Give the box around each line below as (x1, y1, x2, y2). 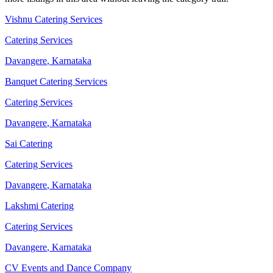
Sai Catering (5, 138, 52, 149)
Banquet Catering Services (5, 76, 107, 87)
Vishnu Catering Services (5, 14, 102, 25)
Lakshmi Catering (5, 200, 74, 211)
